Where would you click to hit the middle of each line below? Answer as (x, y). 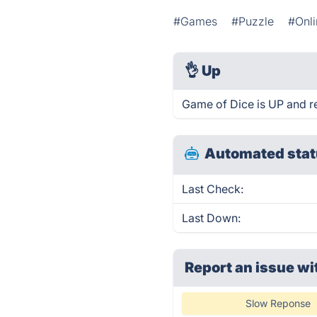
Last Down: (212, 218)
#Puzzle (253, 21)
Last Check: (213, 189)
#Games (196, 21)
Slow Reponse (278, 303)
